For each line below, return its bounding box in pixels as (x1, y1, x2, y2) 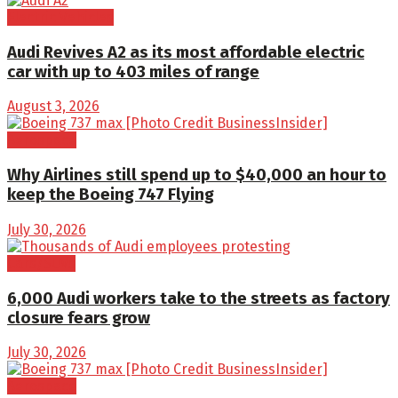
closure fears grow (7, 307, 150, 328)
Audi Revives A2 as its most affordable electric (7, 42, 364, 62)
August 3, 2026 (7, 98, 99, 115)
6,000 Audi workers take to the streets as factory (7, 288, 390, 308)
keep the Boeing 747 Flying (7, 185, 214, 205)
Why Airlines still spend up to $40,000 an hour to (7, 165, 386, 186)
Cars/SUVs (7, 254, 76, 272)
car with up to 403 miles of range (7, 61, 259, 82)
